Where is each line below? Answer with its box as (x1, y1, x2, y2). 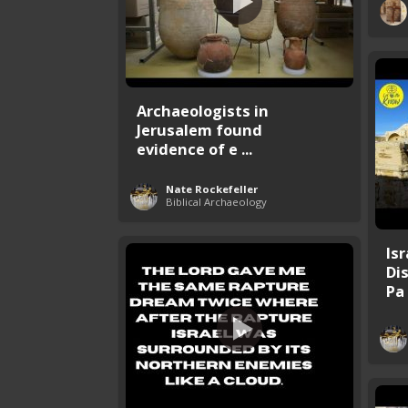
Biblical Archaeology (166, 194, 267, 209)
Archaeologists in (137, 99, 269, 121)
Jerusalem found (137, 118, 262, 140)
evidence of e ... (137, 138, 252, 159)
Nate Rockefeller (166, 181, 258, 196)
